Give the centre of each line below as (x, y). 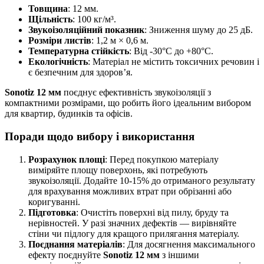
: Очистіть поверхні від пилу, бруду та (152, 212)
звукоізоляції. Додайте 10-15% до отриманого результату (142, 180)
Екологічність (58, 62)
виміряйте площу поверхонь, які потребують (118, 170)
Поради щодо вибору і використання (100, 136)
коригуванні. (54, 202)
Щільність (50, 19)
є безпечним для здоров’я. (80, 72)
